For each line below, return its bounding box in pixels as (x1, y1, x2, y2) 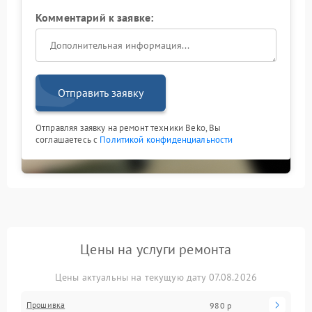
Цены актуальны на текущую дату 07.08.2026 (54, 271, 258, 284)
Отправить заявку (58, 86, 143, 100)
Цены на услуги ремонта (80, 240, 232, 259)
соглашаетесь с (36, 134, 100, 146)
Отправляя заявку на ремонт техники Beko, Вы (36, 122, 221, 134)
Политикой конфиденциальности (100, 134, 233, 146)
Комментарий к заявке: (36, 10, 154, 25)
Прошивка (26, 299, 65, 311)
